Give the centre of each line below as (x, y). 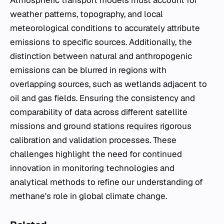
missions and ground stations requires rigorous (101, 126)
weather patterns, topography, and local (86, 14)
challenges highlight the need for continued (96, 154)
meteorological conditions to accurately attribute (105, 28)
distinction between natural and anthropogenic (101, 56)
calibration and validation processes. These (93, 140)
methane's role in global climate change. (88, 196)
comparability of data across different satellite (99, 112)
